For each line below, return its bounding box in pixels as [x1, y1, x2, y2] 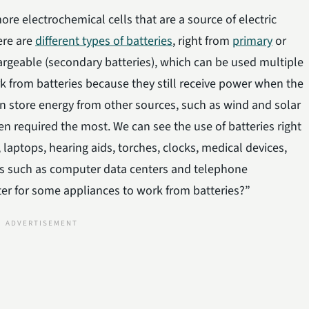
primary [232, 32, 272, 50]
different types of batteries [35, 32, 172, 50]
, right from [172, 32, 232, 50]
